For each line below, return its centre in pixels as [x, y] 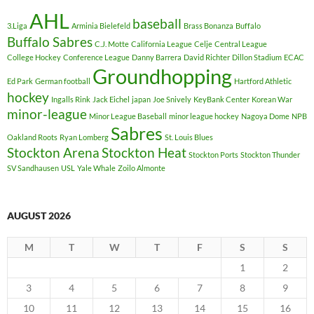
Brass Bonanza [209, 26]
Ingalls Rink [71, 100]
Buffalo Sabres [50, 42]
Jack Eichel [111, 100]
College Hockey [34, 57]
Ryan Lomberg [84, 137]
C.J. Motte [112, 44]
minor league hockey [204, 116]
